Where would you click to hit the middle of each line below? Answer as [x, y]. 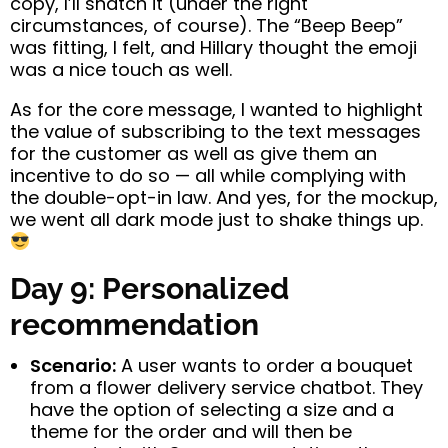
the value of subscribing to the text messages [215, 131]
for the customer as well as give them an [193, 153]
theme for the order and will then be [191, 431]
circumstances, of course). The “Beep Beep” [206, 25]
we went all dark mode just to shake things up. [216, 219]
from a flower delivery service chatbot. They [226, 387]
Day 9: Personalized [149, 288]
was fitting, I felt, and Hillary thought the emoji [213, 47]
